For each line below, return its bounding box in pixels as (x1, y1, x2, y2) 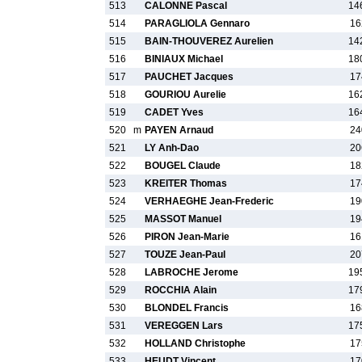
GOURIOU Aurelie (145, 89, 226, 100)
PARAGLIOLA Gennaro (145, 18, 250, 29)
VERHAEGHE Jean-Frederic (145, 196, 274, 207)
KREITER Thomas (145, 178, 227, 189)
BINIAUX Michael (145, 53, 223, 65)
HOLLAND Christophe (145, 338, 246, 349)
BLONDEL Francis (145, 302, 229, 314)
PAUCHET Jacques (145, 71, 234, 82)
